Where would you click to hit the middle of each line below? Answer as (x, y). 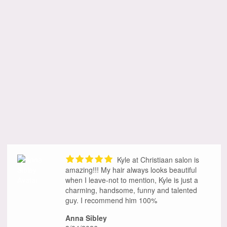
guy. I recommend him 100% (111, 200)
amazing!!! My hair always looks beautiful (131, 170)
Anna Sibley (86, 218)
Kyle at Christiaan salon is (157, 160)
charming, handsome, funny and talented (131, 190)
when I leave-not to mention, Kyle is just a (132, 180)
